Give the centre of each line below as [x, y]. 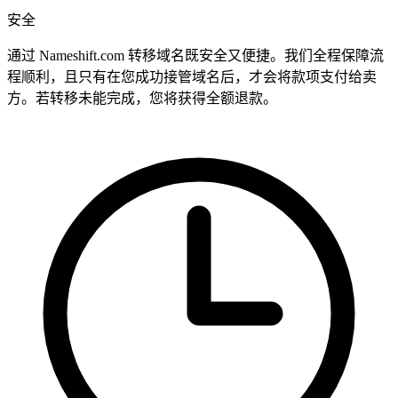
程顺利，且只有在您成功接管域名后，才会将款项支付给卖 [192, 77]
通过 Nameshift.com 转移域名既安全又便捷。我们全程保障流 [195, 56]
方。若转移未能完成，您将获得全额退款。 [142, 99]
